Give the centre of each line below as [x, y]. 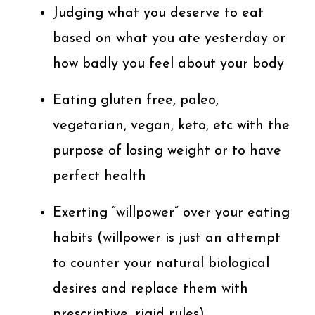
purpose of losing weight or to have [167, 151]
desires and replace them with [150, 289]
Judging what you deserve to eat [158, 13]
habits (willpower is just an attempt [167, 238]
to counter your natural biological [161, 263]
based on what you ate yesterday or [169, 38]
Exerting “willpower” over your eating [171, 213]
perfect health [99, 176]
